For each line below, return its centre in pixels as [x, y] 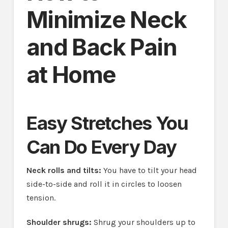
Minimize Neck [106, 19]
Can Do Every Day [101, 147]
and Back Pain [102, 47]
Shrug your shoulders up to [143, 222]
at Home [71, 74]
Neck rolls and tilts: [64, 170]
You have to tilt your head [149, 170]
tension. [41, 197]
